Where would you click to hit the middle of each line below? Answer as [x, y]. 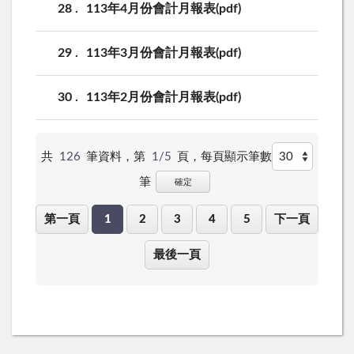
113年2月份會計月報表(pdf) [164, 97]
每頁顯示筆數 [237, 156]
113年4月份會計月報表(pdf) [164, 8]
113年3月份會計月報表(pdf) [164, 53]
